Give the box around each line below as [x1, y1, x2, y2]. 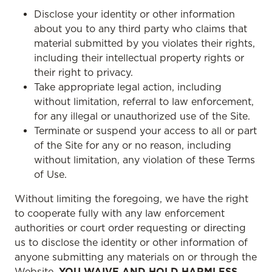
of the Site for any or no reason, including [34, 139, 231, 151]
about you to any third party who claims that [34, 22, 247, 35]
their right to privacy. [34, 66, 133, 78]
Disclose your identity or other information [34, 8, 235, 20]
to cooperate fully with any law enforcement [15, 207, 225, 219]
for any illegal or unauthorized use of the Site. [34, 110, 250, 122]
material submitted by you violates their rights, [34, 37, 255, 49]
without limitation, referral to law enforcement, [34, 95, 254, 107]
